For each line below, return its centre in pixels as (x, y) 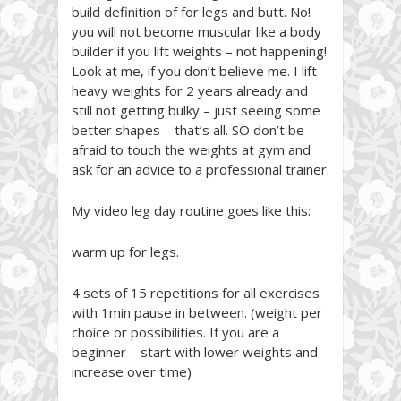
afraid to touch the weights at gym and (191, 149)
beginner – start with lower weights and (195, 351)
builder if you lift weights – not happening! (199, 51)
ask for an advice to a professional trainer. (200, 169)
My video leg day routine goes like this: (191, 210)
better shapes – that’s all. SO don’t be (188, 129)
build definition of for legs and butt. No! (191, 11)
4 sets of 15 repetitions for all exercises (196, 292)
